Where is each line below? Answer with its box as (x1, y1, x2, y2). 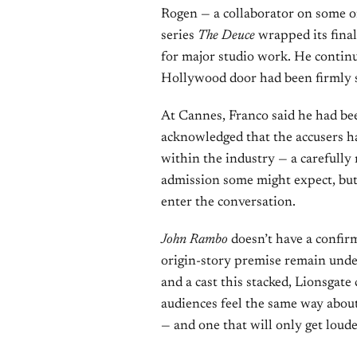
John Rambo (161, 233, 228, 247)
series (161, 29, 198, 43)
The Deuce (198, 29, 255, 43)
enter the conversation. (161, 196, 296, 210)
